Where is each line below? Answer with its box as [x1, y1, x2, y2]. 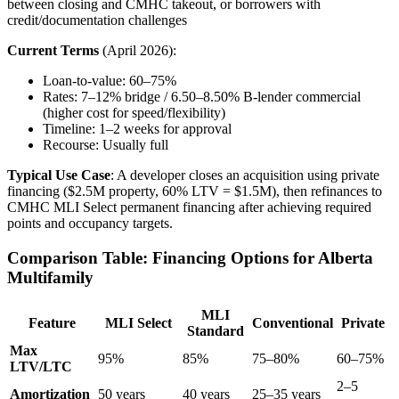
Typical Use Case [7, 167, 110, 183]
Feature [28, 314, 76, 330]
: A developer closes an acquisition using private [110, 167, 379, 183]
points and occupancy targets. [7, 216, 173, 232]
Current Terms [7, 43, 99, 59]
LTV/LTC [10, 358, 72, 374]
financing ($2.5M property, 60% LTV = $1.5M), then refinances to [7, 183, 382, 199]
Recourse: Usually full [43, 137, 168, 153]
